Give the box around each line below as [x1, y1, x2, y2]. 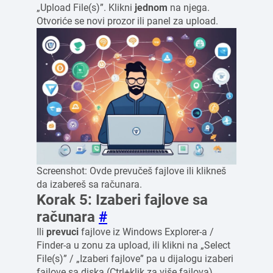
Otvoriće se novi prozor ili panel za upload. [37, 15, 218, 27]
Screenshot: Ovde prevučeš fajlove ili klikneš [37, 165, 226, 177]
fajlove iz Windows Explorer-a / [79, 226, 214, 238]
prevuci [46, 226, 79, 238]
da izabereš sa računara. [37, 179, 142, 191]
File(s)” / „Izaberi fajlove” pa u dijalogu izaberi [37, 253, 233, 265]
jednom [135, 1, 168, 13]
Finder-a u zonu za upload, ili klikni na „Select [37, 239, 230, 252]
